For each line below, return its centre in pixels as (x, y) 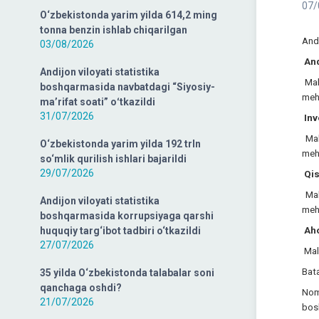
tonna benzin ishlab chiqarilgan (114, 30)
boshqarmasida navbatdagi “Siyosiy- (127, 87)
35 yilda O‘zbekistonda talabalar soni (127, 273)
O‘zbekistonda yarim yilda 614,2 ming (129, 15)
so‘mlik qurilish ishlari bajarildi (113, 159)
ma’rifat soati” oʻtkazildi (98, 102)
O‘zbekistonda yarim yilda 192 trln (120, 144)
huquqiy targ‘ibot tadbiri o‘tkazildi (120, 231)
